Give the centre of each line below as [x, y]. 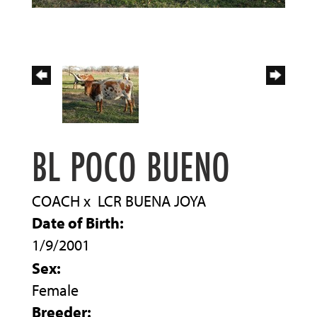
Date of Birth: [78, 223]
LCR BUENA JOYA [152, 201]
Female [55, 290]
